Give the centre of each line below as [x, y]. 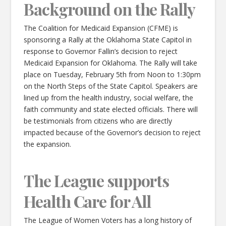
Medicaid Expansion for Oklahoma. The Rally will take [111, 63]
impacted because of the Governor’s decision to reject [112, 133]
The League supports [97, 180]
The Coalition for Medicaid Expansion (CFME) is [101, 28]
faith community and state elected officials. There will [111, 109]
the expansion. [48, 144]
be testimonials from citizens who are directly [98, 121]
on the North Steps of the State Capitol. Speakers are [112, 86]
